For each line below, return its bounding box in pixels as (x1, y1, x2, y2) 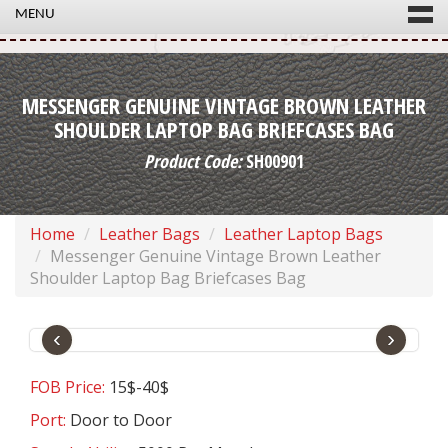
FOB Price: (30, 376, 109, 399)
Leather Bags (99, 223, 200, 246)
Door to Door (70, 409, 172, 432)
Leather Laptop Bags (224, 223, 383, 246)
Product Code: (144, 149, 242, 174)
